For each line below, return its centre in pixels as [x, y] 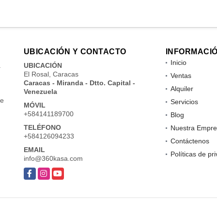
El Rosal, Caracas [51, 74]
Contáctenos [190, 141]
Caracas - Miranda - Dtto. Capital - [79, 83]
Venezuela [40, 91]
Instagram [53, 172]
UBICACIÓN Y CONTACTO [75, 51]
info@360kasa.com [53, 158]
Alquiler [182, 88]
